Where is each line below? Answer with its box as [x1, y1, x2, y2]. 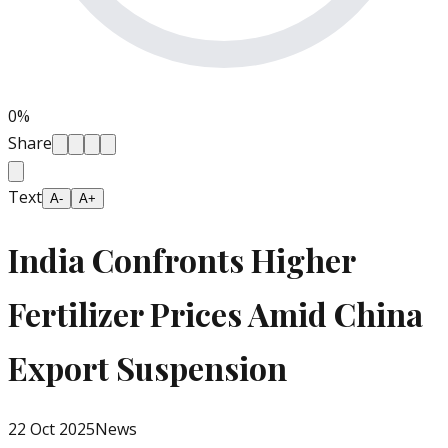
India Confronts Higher [8, 237, 355, 281]
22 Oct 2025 [8, 418, 95, 441]
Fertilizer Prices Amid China [8, 291, 423, 335]
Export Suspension [8, 345, 287, 389]
